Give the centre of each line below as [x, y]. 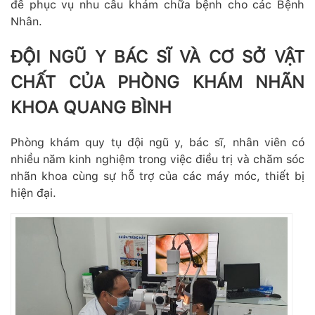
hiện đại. [33, 193]
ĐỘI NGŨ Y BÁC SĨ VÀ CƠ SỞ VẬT [157, 56]
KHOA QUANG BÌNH [91, 107]
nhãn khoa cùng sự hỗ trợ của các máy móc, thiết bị [157, 176]
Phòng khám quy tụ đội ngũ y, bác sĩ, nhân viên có [157, 142]
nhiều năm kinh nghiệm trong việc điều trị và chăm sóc [157, 159]
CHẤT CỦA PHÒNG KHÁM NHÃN [157, 82]
